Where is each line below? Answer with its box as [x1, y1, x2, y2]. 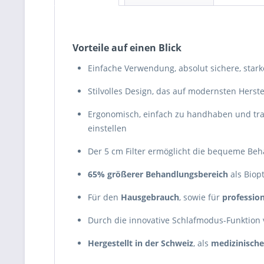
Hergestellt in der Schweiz [88, 237, 193, 249]
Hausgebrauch [121, 192, 179, 203]
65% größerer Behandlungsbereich [88, 169, 228, 180]
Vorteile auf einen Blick [72, 41, 181, 54]
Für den [88, 192, 121, 203]
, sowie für [179, 192, 222, 203]
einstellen [88, 123, 127, 134]
